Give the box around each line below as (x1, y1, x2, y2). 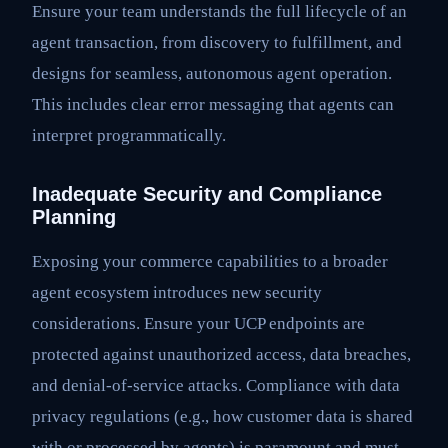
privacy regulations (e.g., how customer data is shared (32, 407, 413, 427)
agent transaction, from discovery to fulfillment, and (32, 33, 402, 53)
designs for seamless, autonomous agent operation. (32, 64, 392, 84)
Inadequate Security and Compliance (32, 183, 382, 206)
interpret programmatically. (32, 126, 226, 146)
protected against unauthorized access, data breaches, (32, 345, 411, 365)
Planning (32, 206, 116, 229)
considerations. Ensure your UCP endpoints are (32, 314, 365, 334)
